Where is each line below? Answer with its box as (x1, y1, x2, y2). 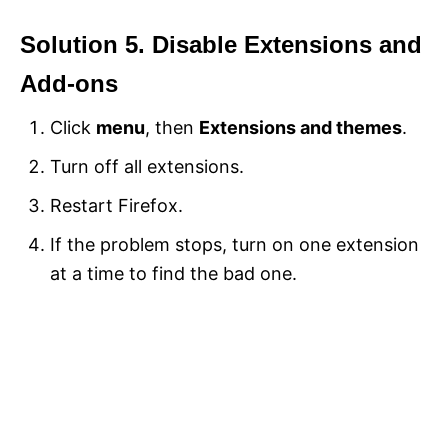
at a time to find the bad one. (50, 263, 297, 285)
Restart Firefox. (50, 195, 183, 217)
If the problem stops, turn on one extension (50, 234, 419, 256)
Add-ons (20, 70, 118, 98)
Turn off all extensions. (50, 156, 244, 178)
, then (145, 117, 199, 139)
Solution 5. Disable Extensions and (20, 31, 422, 59)
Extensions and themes (199, 117, 402, 139)
